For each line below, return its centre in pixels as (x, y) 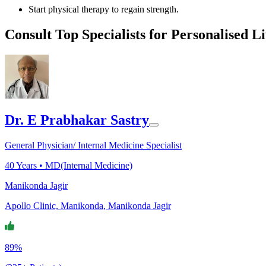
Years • (30, 166)
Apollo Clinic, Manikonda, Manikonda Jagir (88, 206)
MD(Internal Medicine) (89, 166)
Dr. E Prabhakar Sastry (77, 120)
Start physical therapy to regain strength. (104, 9)
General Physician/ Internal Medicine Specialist (93, 145)
